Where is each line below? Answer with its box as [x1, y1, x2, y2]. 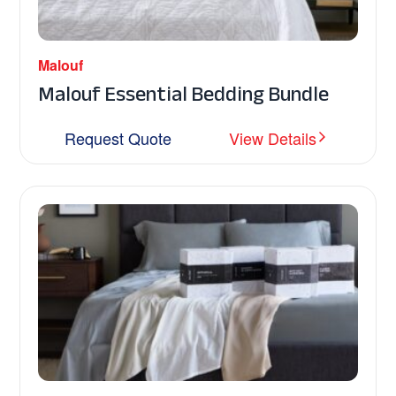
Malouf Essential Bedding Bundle [38, 74, 330, 115]
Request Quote [65, 126, 172, 150]
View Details [229, 126, 317, 150]
